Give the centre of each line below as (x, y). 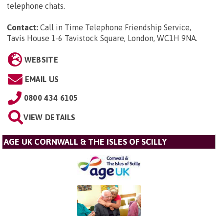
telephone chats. (36, 6)
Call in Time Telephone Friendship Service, (116, 27)
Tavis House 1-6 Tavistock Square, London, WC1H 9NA (101, 38)
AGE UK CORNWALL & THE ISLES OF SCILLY (85, 142)
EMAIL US (42, 79)
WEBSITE (41, 59)
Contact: (22, 27)
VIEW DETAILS (50, 117)
